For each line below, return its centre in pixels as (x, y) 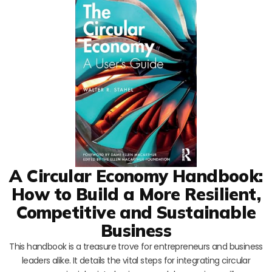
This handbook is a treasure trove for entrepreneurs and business (136, 246)
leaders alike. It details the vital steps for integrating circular (136, 260)
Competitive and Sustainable (136, 212)
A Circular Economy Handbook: (136, 175)
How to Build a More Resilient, (136, 194)
